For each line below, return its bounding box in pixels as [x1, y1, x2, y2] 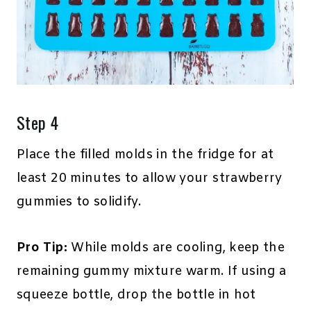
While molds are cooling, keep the [67, 239, 285, 257]
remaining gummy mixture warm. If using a [17, 263, 287, 280]
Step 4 [17, 110, 59, 135]
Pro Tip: [17, 239, 67, 257]
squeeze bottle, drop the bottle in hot [17, 287, 256, 304]
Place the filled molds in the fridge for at [17, 146, 274, 164]
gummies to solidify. [17, 194, 142, 211]
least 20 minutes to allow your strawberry [17, 170, 283, 187]
